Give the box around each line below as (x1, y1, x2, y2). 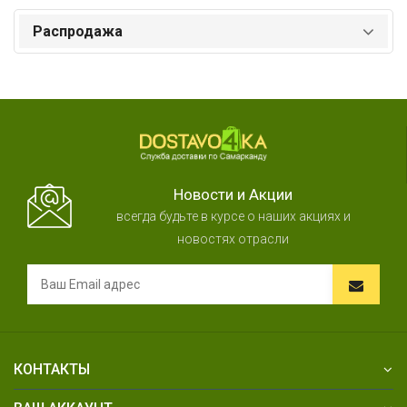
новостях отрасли (177, 231, 289, 246)
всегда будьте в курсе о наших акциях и (115, 208, 351, 223)
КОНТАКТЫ (14, 360, 90, 378)
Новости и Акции (174, 184, 293, 203)
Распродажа (33, 23, 123, 40)
